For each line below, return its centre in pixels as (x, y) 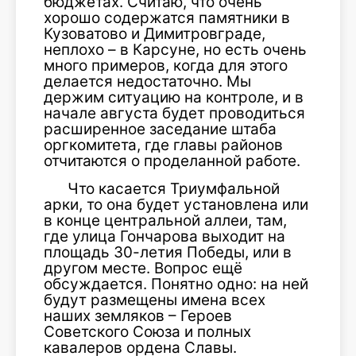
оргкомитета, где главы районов (163, 145)
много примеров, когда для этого (166, 66)
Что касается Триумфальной (174, 189)
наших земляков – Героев (138, 316)
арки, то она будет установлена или (176, 205)
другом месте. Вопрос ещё (143, 268)
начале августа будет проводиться (174, 113)
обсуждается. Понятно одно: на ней (176, 284)
